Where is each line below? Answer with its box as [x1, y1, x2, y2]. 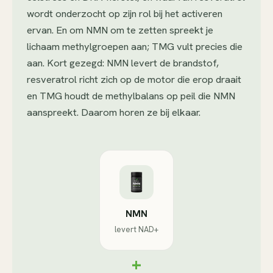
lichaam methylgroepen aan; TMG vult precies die [27, 40, 243, 53]
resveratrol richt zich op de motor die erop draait [27, 73, 241, 86]
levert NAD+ [115, 224, 158, 235]
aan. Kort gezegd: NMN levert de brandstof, [27, 56, 219, 69]
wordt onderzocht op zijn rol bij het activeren [27, 7, 222, 20]
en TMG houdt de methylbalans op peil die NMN [27, 89, 235, 102]
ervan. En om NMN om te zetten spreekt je [27, 23, 213, 37]
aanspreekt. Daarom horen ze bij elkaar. [27, 105, 200, 119]
